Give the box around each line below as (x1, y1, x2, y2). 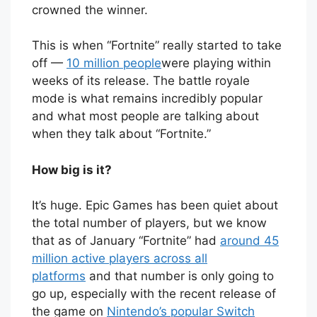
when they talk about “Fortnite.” (32, 127, 211, 142)
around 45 (220, 234, 279, 248)
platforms (32, 269, 86, 284)
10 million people (67, 56, 161, 71)
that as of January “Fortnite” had (32, 234, 220, 248)
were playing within (161, 56, 271, 71)
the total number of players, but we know (32, 216, 267, 231)
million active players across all (32, 251, 207, 266)
